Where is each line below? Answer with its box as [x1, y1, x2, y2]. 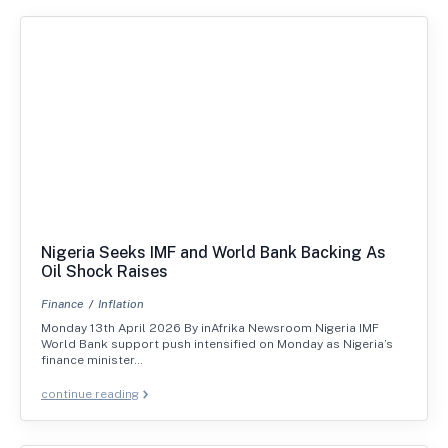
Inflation [98, 296, 144, 311]
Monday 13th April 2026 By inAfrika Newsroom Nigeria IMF [41, 320, 379, 335]
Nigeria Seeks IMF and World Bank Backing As [41, 242, 386, 262]
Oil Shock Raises [41, 261, 168, 281]
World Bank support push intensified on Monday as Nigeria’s [41, 336, 393, 351]
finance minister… [41, 352, 143, 367]
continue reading [41, 386, 139, 401]
